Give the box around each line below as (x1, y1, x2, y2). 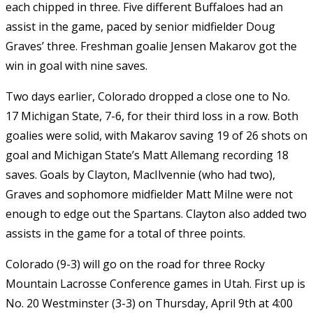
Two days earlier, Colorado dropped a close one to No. (6, 88, 290, 104)
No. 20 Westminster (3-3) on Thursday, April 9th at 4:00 (6, 295, 293, 311)
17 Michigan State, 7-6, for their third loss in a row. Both (6, 108, 298, 124)
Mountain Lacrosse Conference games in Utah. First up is (6, 275, 305, 291)
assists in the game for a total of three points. (6, 225, 245, 241)
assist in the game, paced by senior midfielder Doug (6, 18, 275, 34)
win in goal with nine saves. (6, 57, 147, 73)
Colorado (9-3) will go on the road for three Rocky (6, 256, 265, 272)
